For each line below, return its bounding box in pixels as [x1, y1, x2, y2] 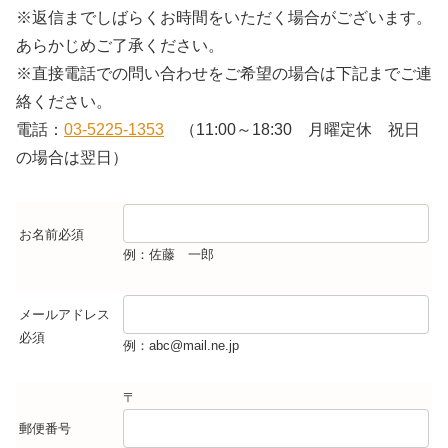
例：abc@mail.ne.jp [123, 337, 239, 353]
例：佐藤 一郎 [123, 246, 214, 262]
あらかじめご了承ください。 [16, 36, 224, 54]
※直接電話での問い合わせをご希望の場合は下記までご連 [16, 64, 432, 82]
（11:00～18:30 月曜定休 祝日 [164, 120, 420, 138]
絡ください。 [16, 92, 112, 110]
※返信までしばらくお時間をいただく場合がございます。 [16, 8, 432, 26]
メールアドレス [19, 306, 110, 322]
